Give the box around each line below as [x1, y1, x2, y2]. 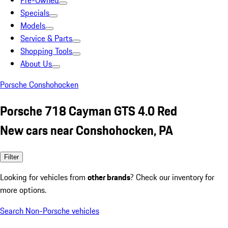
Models [20, 19, 45, 32]
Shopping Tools [20, 45, 72, 57]
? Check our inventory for [130, 170, 214, 183]
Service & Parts [20, 32, 72, 44]
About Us [20, 58, 52, 70]
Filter [4, 153, 19, 161]
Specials [20, 7, 49, 19]
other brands [88, 170, 130, 183]
